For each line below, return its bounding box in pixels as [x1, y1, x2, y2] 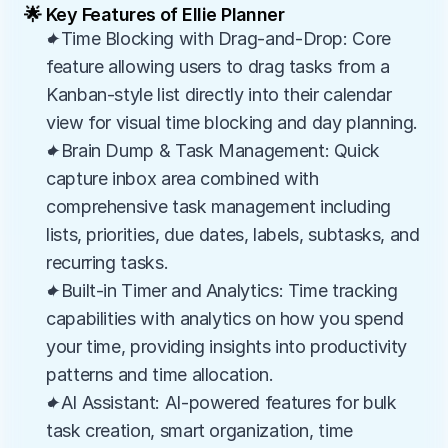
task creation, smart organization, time [46, 420, 353, 441]
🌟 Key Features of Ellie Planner [24, 4, 285, 25]
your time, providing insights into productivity [46, 336, 408, 357]
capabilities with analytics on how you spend [46, 308, 404, 329]
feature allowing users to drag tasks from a [46, 56, 390, 77]
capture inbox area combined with [46, 168, 319, 189]
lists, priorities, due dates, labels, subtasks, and [46, 224, 420, 245]
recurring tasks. [46, 252, 169, 273]
